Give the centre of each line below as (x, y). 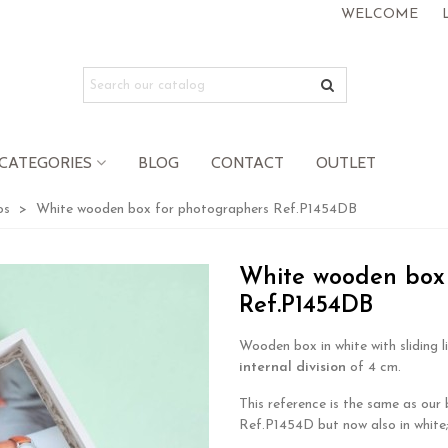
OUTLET (346, 162)
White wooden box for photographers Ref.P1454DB (196, 209)
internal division (292, 367)
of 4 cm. (373, 367)
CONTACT (247, 162)
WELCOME (379, 14)
